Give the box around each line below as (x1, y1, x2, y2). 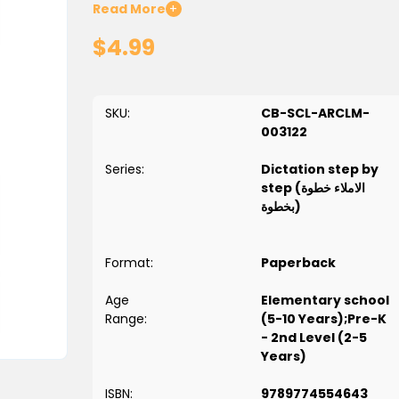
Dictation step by (260, 160, 379, 179)
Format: (104, 254, 153, 273)
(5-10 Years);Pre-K (260, 310, 387, 329)
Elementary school (260, 291, 389, 310)
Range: (104, 310, 147, 329)
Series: (104, 160, 144, 179)
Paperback (260, 254, 336, 273)
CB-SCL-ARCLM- (260, 104, 370, 123)
